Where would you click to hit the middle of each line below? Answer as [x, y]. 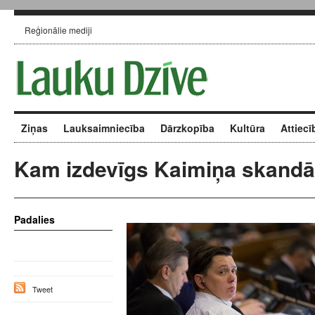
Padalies [34, 219]
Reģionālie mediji [58, 30]
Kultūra [247, 128]
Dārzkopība [187, 128]
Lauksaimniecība [104, 128]
